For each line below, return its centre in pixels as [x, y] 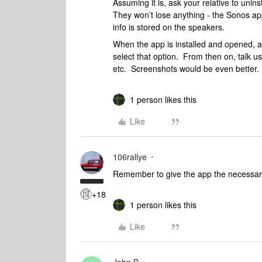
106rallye [130, 157]
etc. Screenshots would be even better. [186, 68]
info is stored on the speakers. [169, 27]
